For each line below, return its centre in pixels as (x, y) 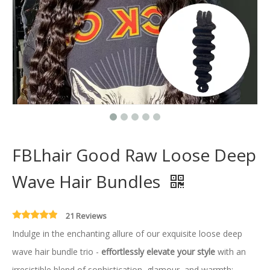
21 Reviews (86, 216)
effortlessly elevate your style (158, 252)
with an (231, 252)
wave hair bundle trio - (57, 252)
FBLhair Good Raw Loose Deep (134, 155)
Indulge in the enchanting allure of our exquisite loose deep (127, 234)
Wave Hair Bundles (88, 181)
